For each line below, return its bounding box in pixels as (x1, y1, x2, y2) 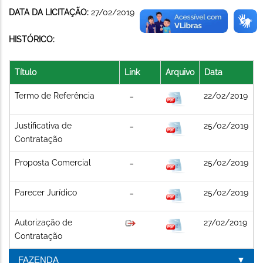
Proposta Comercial (15, 157, 91, 167)
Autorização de (15, 217, 72, 227)
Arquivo (166, 67, 194, 77)
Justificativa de (15, 120, 72, 130)
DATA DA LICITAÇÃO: (9, 7, 91, 17)
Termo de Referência (15, 90, 95, 100)
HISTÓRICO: (9, 34, 55, 44)
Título (15, 67, 36, 77)
